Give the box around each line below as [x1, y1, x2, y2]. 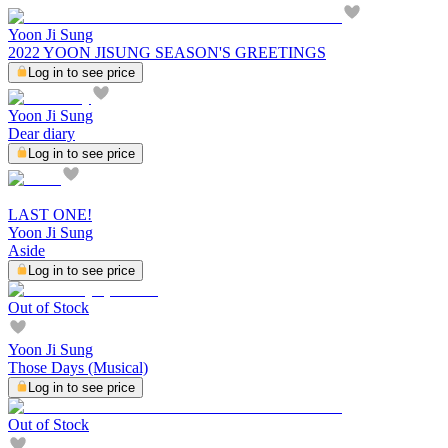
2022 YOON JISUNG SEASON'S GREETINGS [8, 43, 326, 61]
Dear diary [8, 124, 75, 142]
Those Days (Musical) [8, 358, 148, 376]
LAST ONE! [8, 205, 92, 223]
